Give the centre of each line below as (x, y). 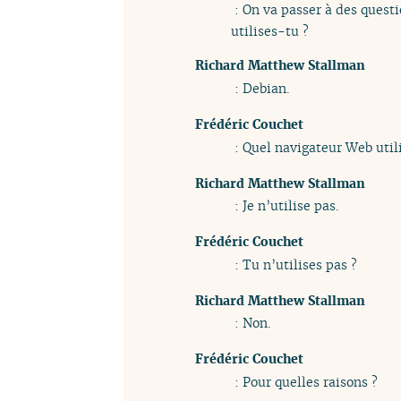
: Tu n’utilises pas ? (294, 264)
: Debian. (260, 89)
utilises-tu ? (270, 31)
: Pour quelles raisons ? (304, 381)
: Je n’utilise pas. (285, 206)
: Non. (251, 323)
